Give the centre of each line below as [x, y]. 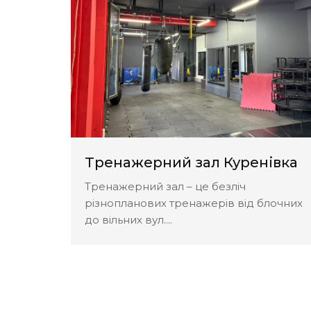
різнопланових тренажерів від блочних [194, 203]
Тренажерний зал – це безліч [165, 186]
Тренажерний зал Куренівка [191, 162]
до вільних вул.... [128, 219]
